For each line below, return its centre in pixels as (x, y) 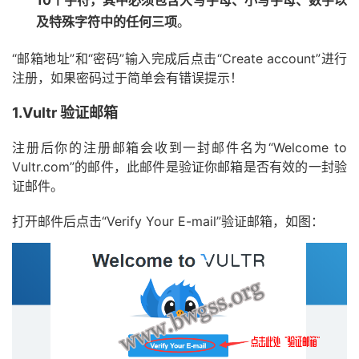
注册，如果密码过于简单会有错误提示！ (127, 78)
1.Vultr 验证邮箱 (65, 113)
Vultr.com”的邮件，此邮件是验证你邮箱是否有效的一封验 (179, 167)
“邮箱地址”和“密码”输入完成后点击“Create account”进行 (179, 58)
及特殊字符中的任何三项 (107, 22)
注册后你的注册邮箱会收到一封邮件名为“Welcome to (179, 147)
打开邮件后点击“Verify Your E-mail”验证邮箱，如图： (168, 221)
